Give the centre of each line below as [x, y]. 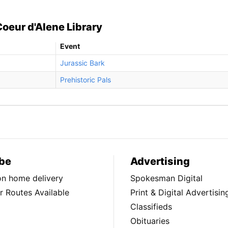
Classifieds [151, 206]
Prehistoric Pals [85, 79]
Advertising [160, 161]
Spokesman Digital [166, 178]
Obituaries [150, 221]
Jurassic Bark [82, 63]
